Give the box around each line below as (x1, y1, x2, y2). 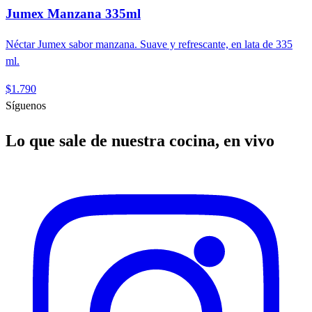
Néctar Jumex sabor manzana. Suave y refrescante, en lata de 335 (6, 38, 292, 51)
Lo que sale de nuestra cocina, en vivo (6, 132, 274, 150)
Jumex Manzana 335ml (6, 6, 141, 21)
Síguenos (6, 100, 46, 112)
